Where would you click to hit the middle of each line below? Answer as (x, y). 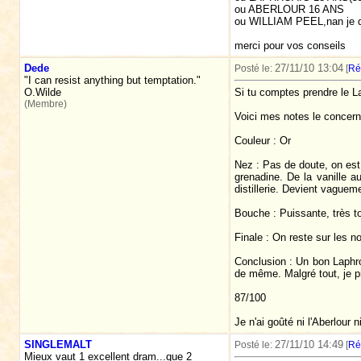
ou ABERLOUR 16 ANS (289, 10)
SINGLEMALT (58, 344)
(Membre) (45, 104)
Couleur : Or (262, 141)
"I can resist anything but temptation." (112, 80)
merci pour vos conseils (290, 46)
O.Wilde (42, 92)
